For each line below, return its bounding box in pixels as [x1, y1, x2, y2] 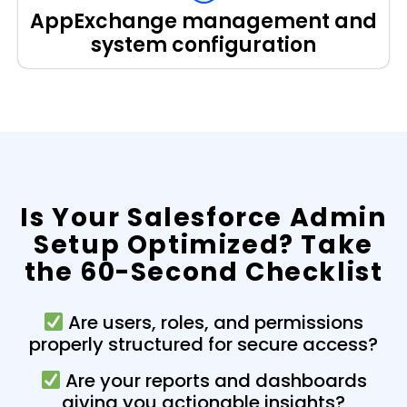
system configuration [91, 30, 316, 59]
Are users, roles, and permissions [64, 309, 364, 335]
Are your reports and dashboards [60, 367, 367, 393]
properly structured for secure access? [29, 331, 378, 357]
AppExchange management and [30, 6, 377, 35]
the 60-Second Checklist [24, 253, 383, 290]
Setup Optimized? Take [34, 226, 373, 263]
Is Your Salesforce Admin [20, 199, 387, 235]
